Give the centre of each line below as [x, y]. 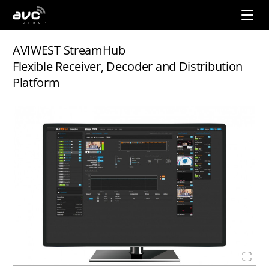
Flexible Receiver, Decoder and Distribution [128, 66]
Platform [36, 83]
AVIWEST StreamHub [69, 50]
